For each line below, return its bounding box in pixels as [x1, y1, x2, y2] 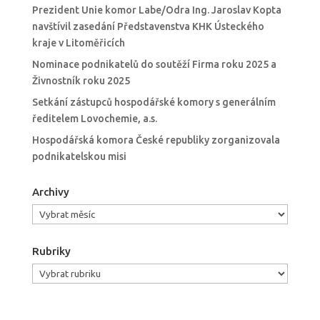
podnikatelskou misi [31, 151, 126, 163]
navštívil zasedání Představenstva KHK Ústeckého [31, 21, 264, 33]
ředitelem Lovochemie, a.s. [31, 113, 157, 125]
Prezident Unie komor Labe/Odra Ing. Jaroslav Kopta [31, 4, 281, 16]
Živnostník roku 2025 [31, 75, 130, 87]
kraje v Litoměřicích [31, 37, 125, 49]
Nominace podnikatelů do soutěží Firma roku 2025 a [31, 59, 276, 71]
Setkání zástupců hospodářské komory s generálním [31, 96, 276, 109]
